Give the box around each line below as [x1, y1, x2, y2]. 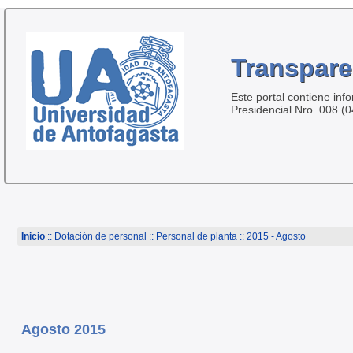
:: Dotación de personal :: [44, 231, 156, 242]
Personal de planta [155, 231, 237, 242]
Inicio [20, 231, 45, 242]
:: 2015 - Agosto [236, 231, 306, 242]
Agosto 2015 [20, 321, 106, 337]
